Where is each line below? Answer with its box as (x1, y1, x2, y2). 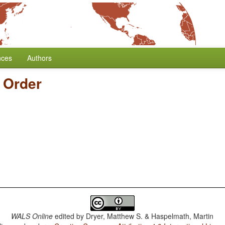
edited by (53, 211, 86, 221)
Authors (27, 53, 52, 63)
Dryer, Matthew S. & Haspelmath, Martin (86, 211, 214, 221)
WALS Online (11, 211, 53, 221)
